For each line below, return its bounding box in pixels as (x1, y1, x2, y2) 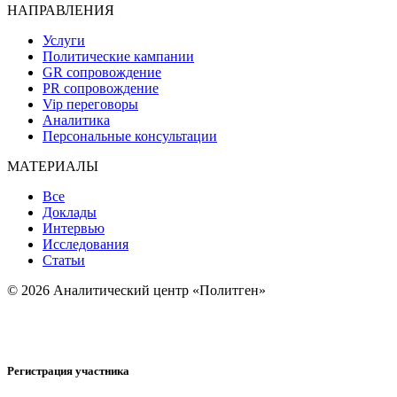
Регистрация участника (7, 363, 129, 378)
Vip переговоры (43, 96, 138, 112)
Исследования (43, 236, 128, 252)
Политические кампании (43, 48, 194, 64)
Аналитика (43, 112, 110, 128)
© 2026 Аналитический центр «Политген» (7, 282, 266, 298)
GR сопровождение (43, 64, 161, 80)
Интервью (43, 220, 105, 236)
